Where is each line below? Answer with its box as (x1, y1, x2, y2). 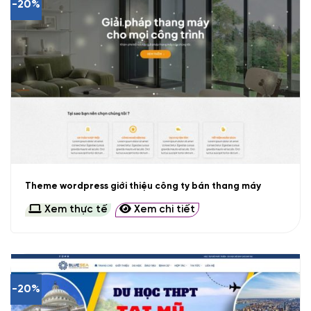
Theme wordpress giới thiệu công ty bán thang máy (24, 180, 261, 191)
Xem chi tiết (131, 204, 195, 216)
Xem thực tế (41, 204, 108, 216)
